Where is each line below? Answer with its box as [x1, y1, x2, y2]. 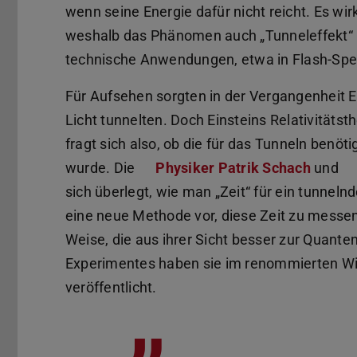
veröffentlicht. [65, 278, 157, 296]
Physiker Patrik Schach [155, 159, 311, 176]
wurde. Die [65, 159, 139, 176]
